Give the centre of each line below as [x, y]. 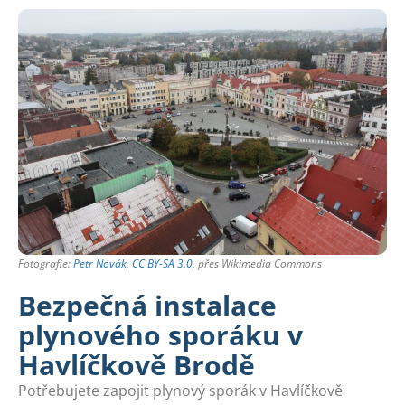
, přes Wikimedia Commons [257, 264]
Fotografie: [46, 264]
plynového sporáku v [160, 335]
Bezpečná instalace [147, 306]
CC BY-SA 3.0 [162, 264]
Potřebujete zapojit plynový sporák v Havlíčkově [180, 391]
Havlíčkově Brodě [137, 365]
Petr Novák [100, 264]
